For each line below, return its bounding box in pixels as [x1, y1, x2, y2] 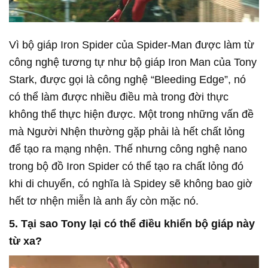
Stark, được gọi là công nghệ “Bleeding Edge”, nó [9, 73, 246, 86]
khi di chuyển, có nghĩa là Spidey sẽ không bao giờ [9, 177, 252, 190]
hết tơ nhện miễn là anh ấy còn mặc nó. [9, 194, 199, 207]
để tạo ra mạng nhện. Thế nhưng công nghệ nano [9, 142, 247, 155]
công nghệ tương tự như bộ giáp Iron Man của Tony [9, 56, 257, 68]
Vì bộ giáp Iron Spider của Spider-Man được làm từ [9, 38, 254, 51]
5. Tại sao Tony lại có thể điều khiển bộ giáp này [9, 217, 255, 230]
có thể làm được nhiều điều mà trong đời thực [9, 90, 229, 103]
